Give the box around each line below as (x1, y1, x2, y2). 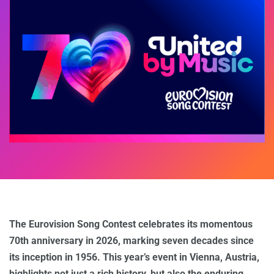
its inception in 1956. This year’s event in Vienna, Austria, (9, 251, 259, 264)
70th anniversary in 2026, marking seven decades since (9, 235, 254, 247)
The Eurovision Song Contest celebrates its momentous (9, 218, 253, 231)
